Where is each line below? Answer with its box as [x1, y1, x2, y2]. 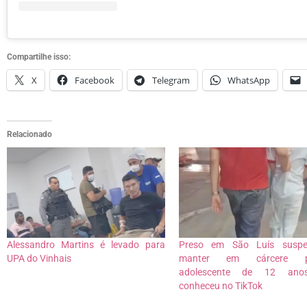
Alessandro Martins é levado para [7, 239, 165, 251]
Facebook [75, 74, 114, 87]
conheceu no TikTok [178, 280, 262, 292]
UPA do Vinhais [7, 253, 71, 265]
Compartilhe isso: [7, 52, 71, 62]
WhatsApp [228, 74, 270, 87]
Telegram [152, 74, 190, 87]
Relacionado [7, 130, 52, 140]
